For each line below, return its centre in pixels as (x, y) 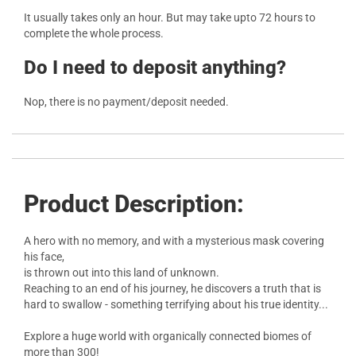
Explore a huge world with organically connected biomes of (168, 336)
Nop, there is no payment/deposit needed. (126, 102)
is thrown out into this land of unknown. (122, 273)
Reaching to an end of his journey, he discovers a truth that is (172, 288)
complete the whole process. (94, 33)
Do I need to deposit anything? (155, 68)
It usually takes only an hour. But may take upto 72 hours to (170, 17)
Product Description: (134, 204)
